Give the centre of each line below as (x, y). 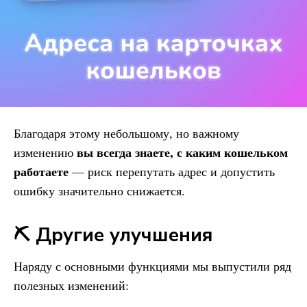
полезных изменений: (71, 285)
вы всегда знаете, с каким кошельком (182, 152)
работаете (41, 171)
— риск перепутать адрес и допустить (172, 171)
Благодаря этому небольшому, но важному (126, 133)
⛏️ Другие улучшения (113, 235)
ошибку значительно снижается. (99, 191)
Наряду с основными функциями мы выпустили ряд (152, 266)
